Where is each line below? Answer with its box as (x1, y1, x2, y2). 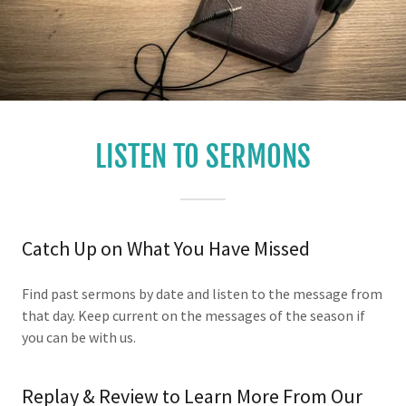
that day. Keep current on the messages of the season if (22, 306, 365, 324)
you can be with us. (22, 328, 136, 346)
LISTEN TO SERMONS (95, 139, 311, 175)
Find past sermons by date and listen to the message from (22, 285, 382, 303)
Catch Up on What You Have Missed (22, 236, 310, 261)
